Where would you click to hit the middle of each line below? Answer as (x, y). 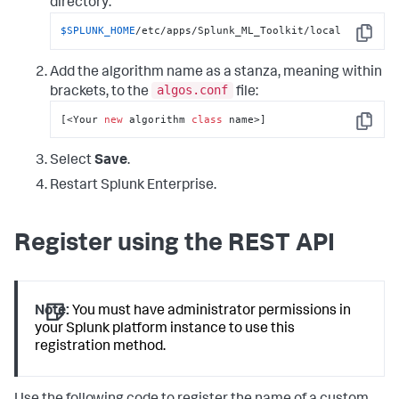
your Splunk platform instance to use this (165, 330)
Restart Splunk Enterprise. (133, 187)
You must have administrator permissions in (211, 312)
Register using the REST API (175, 245)
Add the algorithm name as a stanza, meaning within (216, 73)
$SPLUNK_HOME (98, 31)
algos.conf (192, 90)
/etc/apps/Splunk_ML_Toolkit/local (239, 31)
